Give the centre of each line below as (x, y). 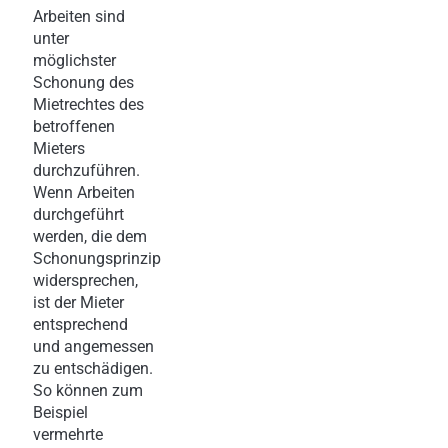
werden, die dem (90, 236)
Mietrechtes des (88, 104)
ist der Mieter (78, 302)
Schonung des (83, 82)
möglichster (74, 60)
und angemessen (93, 346)
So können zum (88, 390)
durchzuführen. (86, 170)
